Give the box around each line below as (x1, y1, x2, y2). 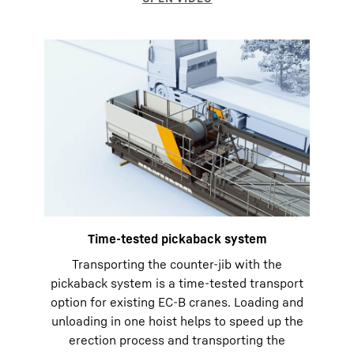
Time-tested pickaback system (87, 231, 267, 247)
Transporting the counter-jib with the (72, 256, 282, 272)
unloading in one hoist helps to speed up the (51, 313, 303, 329)
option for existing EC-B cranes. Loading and (51, 294, 303, 310)
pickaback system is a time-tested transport (51, 275, 303, 291)
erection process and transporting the (69, 332, 285, 348)
